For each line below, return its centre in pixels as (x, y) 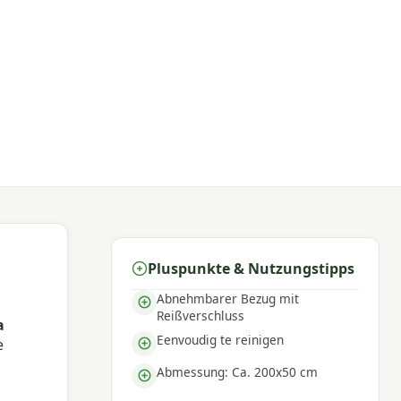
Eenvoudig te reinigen (221, 339)
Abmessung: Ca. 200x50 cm (238, 371)
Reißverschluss (201, 315)
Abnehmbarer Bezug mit (228, 298)
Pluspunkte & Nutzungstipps (252, 268)
